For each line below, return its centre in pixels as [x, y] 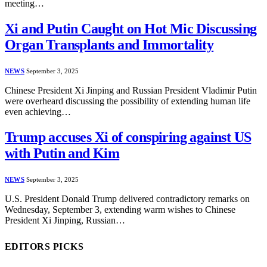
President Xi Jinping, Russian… [65, 220]
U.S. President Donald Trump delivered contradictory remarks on [127, 198]
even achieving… [38, 111]
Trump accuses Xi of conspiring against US [128, 137]
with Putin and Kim [62, 153]
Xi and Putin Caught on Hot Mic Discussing [131, 28]
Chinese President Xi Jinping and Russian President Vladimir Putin [131, 90]
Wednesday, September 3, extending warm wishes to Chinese [120, 209]
